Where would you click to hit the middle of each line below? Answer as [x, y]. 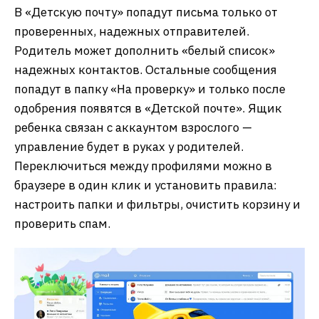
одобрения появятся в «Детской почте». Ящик [148, 108]
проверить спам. [62, 223]
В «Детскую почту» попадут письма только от [146, 12]
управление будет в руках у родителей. [129, 146]
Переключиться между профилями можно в [143, 166]
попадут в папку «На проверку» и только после [150, 89]
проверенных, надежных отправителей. [132, 31]
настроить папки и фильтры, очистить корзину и [157, 204]
